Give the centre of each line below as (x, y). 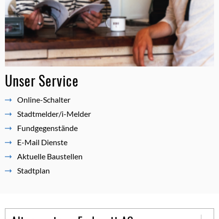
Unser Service (42, 80)
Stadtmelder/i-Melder (54, 113)
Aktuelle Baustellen (50, 156)
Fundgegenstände (47, 128)
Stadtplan (33, 170)
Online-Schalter (44, 99)
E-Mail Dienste (42, 142)
